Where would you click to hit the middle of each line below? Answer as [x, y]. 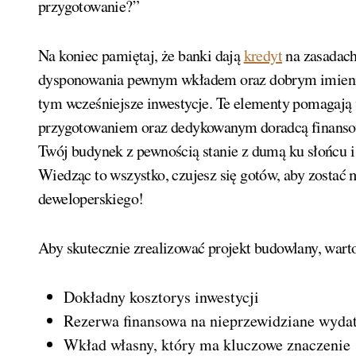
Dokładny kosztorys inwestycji [161, 296]
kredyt [263, 55]
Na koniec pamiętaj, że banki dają [141, 55]
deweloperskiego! [91, 198]
